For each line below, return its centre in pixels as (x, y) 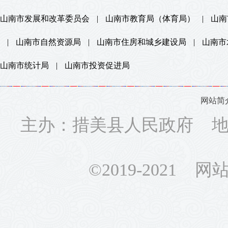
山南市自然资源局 (48, 42)
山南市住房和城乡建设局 (141, 42)
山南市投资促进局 (97, 65)
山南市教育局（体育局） (150, 18)
